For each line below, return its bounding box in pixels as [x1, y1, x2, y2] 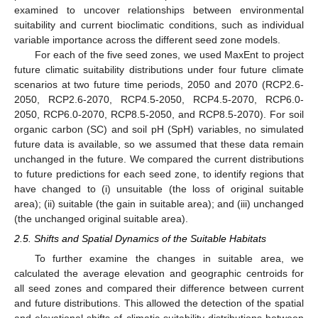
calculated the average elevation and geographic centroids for [14, 268, 304, 280]
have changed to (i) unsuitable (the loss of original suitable [14, 182, 304, 194]
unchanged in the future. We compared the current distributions [14, 153, 304, 165]
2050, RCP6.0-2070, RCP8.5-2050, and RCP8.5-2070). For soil [14, 108, 304, 120]
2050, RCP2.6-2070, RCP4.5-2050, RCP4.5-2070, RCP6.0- [14, 93, 304, 105]
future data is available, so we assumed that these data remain [14, 138, 304, 150]
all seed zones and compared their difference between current [14, 283, 304, 295]
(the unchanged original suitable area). [14, 212, 188, 224]
